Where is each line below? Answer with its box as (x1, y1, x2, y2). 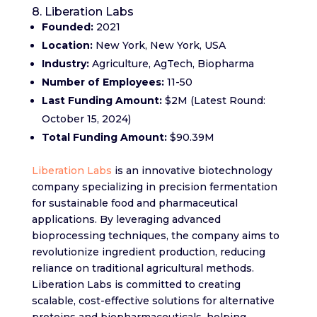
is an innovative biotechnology (111, 163, 272, 177)
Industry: (41, 57, 89, 70)
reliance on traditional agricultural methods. (31, 261, 254, 275)
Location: (41, 38, 96, 52)
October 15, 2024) (41, 112, 131, 125)
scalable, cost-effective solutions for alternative (31, 294, 275, 307)
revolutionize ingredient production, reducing (31, 245, 265, 258)
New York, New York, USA (95, 38, 226, 52)
